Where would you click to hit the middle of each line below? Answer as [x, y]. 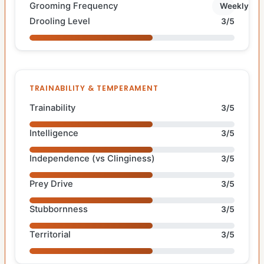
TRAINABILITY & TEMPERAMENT [94, 88]
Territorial [50, 234]
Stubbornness [59, 209]
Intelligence [54, 133]
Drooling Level [60, 21]
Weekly [235, 6]
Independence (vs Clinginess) [92, 158]
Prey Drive [51, 184]
